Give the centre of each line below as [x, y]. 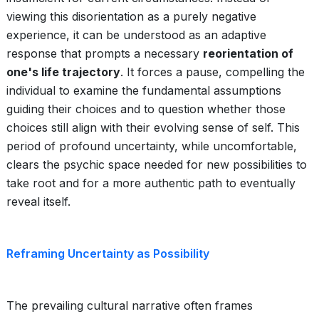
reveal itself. [38, 202]
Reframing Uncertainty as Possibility [108, 253]
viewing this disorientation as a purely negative [131, 16]
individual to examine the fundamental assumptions [144, 90]
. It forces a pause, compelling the [213, 72]
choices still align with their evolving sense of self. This [153, 127]
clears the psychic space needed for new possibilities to [157, 164]
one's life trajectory [63, 72]
